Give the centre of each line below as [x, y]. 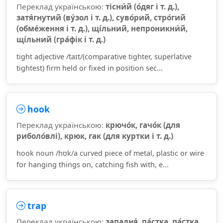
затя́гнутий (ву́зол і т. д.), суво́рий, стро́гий [101, 17]
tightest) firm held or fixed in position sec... [90, 68]
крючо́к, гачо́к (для [143, 125]
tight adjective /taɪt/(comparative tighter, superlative [104, 56]
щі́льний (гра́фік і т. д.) [61, 39]
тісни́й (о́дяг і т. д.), [142, 6]
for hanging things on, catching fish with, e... [93, 165]
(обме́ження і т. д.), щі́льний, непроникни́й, [102, 28]
